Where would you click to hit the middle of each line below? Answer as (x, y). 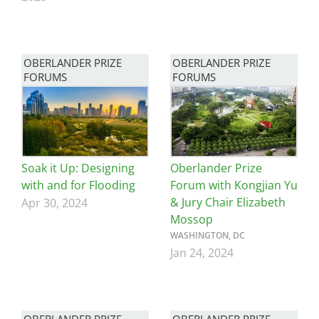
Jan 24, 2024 (202, 253)
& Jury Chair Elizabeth (228, 203)
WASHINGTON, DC (208, 236)
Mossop (192, 220)
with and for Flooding (78, 185)
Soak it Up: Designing (78, 168)
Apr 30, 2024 (54, 203)
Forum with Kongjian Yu (234, 185)
